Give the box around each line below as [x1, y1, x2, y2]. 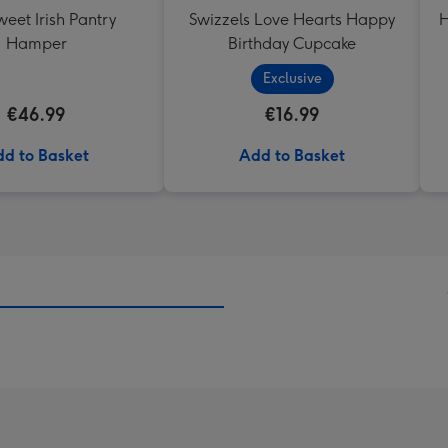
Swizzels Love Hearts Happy [189, 10, 395, 29]
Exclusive [262, 70, 322, 87]
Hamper [5, 34, 67, 53]
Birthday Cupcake [228, 34, 356, 53]
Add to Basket [239, 146, 345, 165]
